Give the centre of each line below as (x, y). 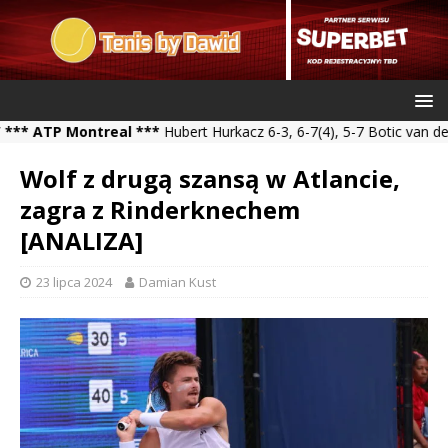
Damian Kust (177, 282)
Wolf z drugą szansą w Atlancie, (210, 178)
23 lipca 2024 (74, 282)
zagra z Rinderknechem (160, 209)
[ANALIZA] (81, 240)
